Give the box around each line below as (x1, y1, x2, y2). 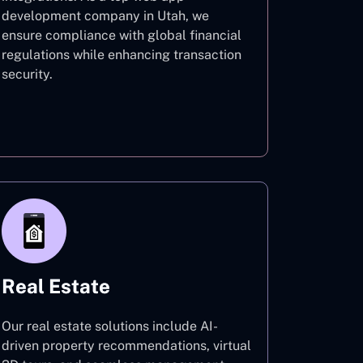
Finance (102, 110, 151, 126)
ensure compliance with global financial (2, 28, 241, 43)
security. (2, 66, 53, 82)
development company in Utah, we (2, 8, 209, 23)
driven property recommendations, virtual (2, 338, 251, 353)
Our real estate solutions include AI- (2, 318, 218, 334)
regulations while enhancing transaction (2, 47, 241, 62)
